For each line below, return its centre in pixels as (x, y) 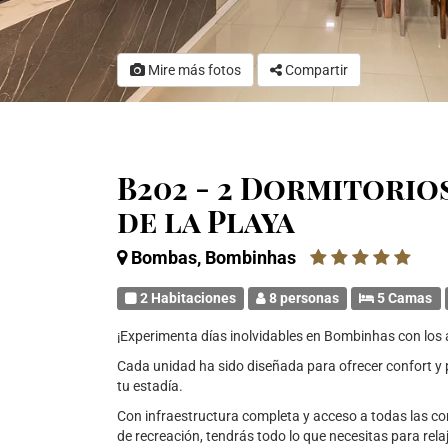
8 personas (303, 298)
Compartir (316, 70)
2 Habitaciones (187, 298)
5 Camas (403, 298)
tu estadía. (150, 386)
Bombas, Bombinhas (213, 257)
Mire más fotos (193, 70)
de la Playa (206, 221)
